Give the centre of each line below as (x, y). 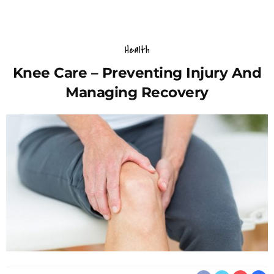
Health (137, 50)
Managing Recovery (137, 92)
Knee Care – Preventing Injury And (137, 72)
